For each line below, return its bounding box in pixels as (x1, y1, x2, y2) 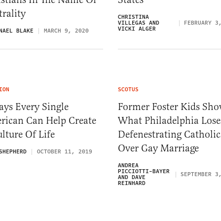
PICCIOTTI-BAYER (118, 167, 170, 176)
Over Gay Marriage (118, 142, 199, 154)
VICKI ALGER (118, 24, 156, 33)
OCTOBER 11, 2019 (37, 147, 92, 156)
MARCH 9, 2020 (44, 26, 89, 35)
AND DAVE (118, 173, 146, 182)
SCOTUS (118, 85, 139, 94)
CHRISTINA (118, 12, 149, 21)
